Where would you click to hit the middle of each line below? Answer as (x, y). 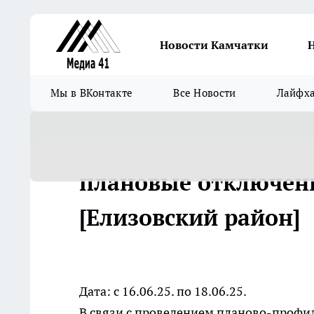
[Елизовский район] (190, 217)
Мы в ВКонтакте (92, 93)
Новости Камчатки (214, 45)
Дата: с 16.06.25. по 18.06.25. (163, 291)
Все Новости (205, 93)
